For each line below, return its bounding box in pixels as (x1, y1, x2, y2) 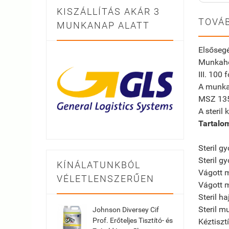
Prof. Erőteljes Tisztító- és (93, 216, 173, 224)
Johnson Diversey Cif (93, 205, 159, 214)
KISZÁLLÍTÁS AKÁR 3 (57, 6, 160, 17)
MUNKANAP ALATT (57, 19, 150, 31)
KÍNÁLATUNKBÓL (57, 159, 141, 170)
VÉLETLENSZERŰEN (57, 173, 154, 184)
